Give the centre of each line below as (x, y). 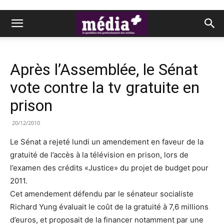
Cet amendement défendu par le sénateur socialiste (102, 194)
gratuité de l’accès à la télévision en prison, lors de (99, 155)
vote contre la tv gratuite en (105, 87)
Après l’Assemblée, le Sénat (104, 69)
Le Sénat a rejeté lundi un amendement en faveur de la (107, 142)
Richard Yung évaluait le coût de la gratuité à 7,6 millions (109, 207)
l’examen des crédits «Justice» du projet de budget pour (109, 168)
